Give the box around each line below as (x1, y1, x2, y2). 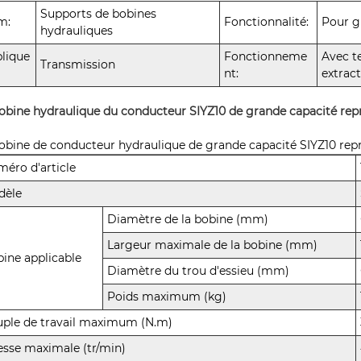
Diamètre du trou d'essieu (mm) (107, 263, 290, 278)
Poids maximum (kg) (107, 288, 227, 304)
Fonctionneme (224, 48, 308, 64)
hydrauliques (40, 23, 114, 38)
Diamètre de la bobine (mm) (107, 211, 269, 226)
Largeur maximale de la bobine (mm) (107, 237, 318, 252)
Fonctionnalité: (224, 14, 309, 29)
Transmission (40, 56, 116, 72)
